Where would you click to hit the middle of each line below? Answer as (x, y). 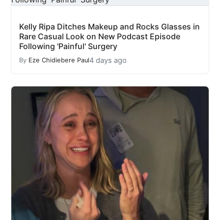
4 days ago (108, 60)
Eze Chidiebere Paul (59, 60)
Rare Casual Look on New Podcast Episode (100, 36)
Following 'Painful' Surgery (68, 46)
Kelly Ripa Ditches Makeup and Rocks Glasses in (110, 26)
